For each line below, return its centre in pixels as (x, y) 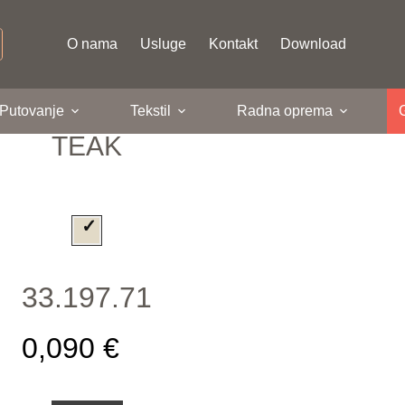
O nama (92, 44)
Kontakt (233, 44)
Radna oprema (284, 111)
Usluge (163, 44)
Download (313, 44)
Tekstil (150, 111)
